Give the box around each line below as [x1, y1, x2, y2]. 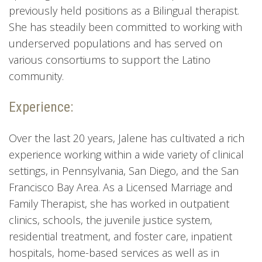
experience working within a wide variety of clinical [9, 147, 244, 162]
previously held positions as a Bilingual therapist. [9, 4, 239, 18]
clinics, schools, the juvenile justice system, [9, 213, 212, 227]
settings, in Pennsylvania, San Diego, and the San [9, 164, 239, 178]
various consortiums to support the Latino [9, 53, 211, 67]
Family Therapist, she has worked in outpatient [9, 196, 229, 211]
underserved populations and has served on [9, 36, 222, 51]
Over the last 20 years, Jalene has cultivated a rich [9, 131, 244, 146]
